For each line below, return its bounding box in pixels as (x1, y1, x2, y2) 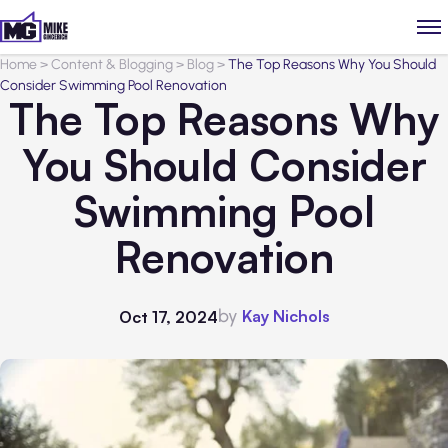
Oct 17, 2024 (118, 306, 218, 327)
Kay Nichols (241, 306, 330, 326)
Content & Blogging (51, 56, 173, 73)
